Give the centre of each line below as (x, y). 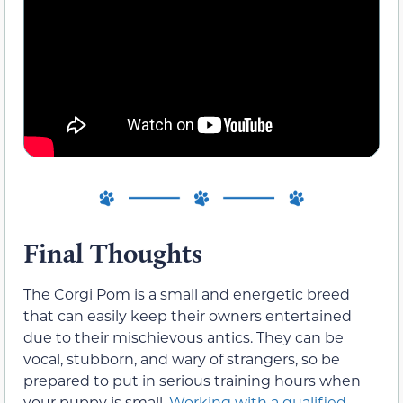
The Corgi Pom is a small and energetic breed (187, 293)
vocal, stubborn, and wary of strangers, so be (182, 358)
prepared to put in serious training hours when (192, 380)
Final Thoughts (113, 253)
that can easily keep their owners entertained (188, 315)
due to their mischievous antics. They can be (184, 336)
